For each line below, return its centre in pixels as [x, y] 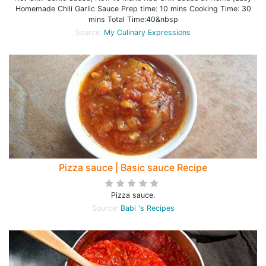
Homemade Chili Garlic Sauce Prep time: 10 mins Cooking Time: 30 [133, 9]
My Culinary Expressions [147, 32]
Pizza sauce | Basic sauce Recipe [133, 167]
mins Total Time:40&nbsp [133, 19]
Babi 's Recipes [147, 208]
